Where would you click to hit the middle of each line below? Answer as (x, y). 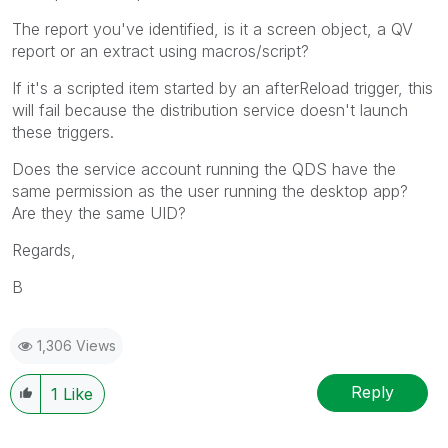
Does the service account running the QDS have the (204, 168)
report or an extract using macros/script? (160, 50)
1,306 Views (76, 345)
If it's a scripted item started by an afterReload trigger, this (222, 87)
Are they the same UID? (99, 212)
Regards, (44, 249)
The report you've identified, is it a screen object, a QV (212, 28)
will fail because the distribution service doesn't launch (210, 109)
